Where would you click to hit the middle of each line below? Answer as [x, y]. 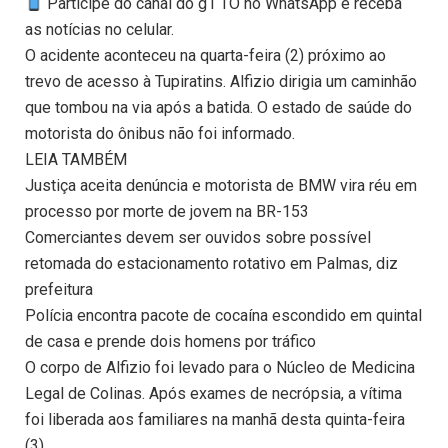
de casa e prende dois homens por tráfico [170, 342]
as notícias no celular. [99, 30]
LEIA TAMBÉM [76, 160]
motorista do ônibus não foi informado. [160, 134]
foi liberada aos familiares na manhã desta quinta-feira [215, 420]
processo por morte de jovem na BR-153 [167, 212]
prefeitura [59, 290]
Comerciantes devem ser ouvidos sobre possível [198, 238]
